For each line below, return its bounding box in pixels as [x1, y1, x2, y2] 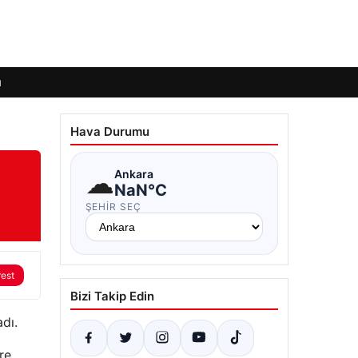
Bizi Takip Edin [70, 288, 154, 304]
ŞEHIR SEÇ [85, 201, 142, 213]
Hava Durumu [70, 124, 149, 139]
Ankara [113, 166, 153, 181]
